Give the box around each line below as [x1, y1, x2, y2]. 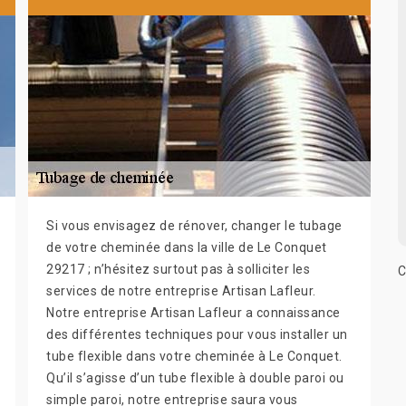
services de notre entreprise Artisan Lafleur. [46, 283, 316, 298]
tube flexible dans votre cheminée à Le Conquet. [46, 348, 343, 363]
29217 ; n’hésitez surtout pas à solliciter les [46, 261, 310, 276]
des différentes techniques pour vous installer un [46, 326, 348, 342]
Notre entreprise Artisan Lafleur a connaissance [46, 304, 341, 320]
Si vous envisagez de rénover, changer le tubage [46, 217, 343, 233]
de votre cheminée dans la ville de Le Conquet [46, 239, 327, 255]
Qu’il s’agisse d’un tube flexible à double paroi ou [46, 370, 344, 385]
